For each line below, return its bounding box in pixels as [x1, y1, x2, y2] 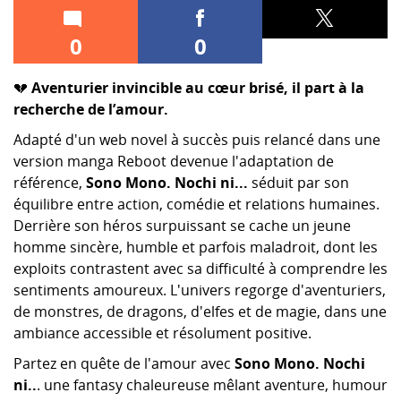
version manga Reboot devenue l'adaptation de [13, 150, 334, 171]
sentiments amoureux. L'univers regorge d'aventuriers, [13, 279, 386, 300]
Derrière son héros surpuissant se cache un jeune [13, 215, 351, 235]
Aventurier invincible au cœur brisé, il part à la [31, 77, 364, 98]
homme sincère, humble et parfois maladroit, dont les [13, 236, 378, 257]
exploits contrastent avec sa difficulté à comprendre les [13, 258, 388, 278]
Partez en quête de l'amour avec [13, 353, 235, 373]
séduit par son [248, 172, 349, 192]
